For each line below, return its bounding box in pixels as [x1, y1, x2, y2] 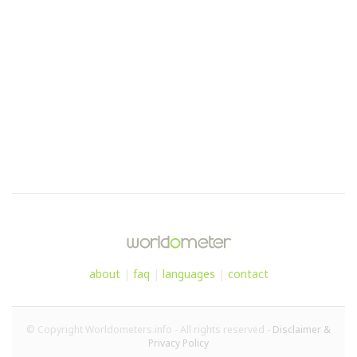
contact [227, 266, 269, 282]
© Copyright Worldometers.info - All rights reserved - [26, 323, 273, 337]
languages [162, 266, 215, 282]
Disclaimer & [273, 323, 331, 337]
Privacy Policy [148, 336, 209, 351]
